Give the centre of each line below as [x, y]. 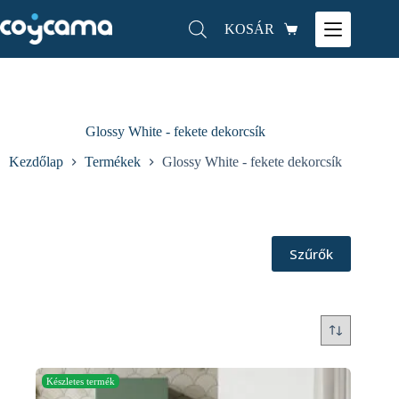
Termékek [113, 162]
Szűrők [312, 254]
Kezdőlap [37, 162]
